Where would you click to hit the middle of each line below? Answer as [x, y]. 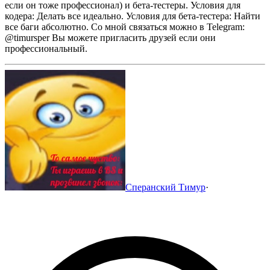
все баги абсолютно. [47, 27]
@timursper [27, 37]
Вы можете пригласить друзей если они [134, 37]
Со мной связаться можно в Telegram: [168, 27]
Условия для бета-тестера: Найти [193, 16]
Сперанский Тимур [165, 187]
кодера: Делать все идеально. [64, 16]
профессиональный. [46, 48]
